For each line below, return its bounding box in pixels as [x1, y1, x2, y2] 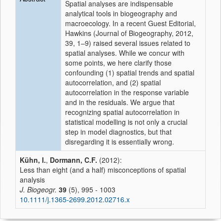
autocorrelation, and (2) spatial [65, 77, 161, 87]
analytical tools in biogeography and [65, 8, 177, 18]
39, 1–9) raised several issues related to [65, 38, 190, 48]
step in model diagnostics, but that [65, 127, 172, 137]
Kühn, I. [20, 155, 46, 165]
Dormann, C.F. [50, 155, 97, 165]
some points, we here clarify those [65, 58, 172, 68]
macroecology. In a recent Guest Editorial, [65, 18, 196, 28]
